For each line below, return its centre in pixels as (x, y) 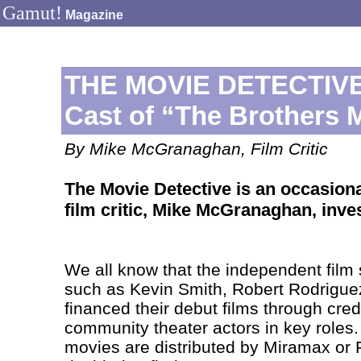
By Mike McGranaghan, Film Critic (196, 149)
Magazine (94, 15)
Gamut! (32, 13)
